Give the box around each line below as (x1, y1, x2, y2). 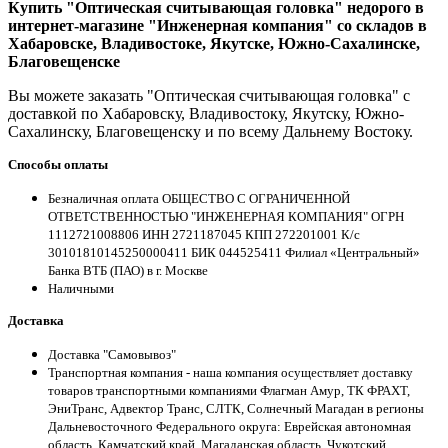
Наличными (48, 281, 114, 297)
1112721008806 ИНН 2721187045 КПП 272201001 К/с (48, 227, 360, 243)
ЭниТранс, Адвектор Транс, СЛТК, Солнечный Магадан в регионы (48, 401, 424, 417)
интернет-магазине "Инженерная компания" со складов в (8, 17, 427, 35)
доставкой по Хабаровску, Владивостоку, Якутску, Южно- (8, 105, 404, 123)
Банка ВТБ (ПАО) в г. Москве (48, 263, 208, 279)
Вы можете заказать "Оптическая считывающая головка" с (8, 87, 410, 105)
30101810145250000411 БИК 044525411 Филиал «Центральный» (48, 245, 420, 261)
